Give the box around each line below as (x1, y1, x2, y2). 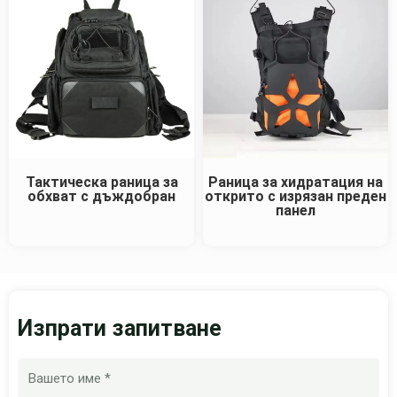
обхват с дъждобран (27, 188, 175, 206)
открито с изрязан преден (205, 188, 386, 206)
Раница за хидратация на (208, 174, 383, 191)
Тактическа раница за (25, 174, 178, 191)
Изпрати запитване (18, 315, 222, 342)
